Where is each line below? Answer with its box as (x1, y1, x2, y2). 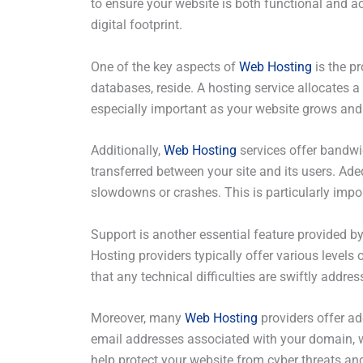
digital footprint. (91, 17, 182, 32)
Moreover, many (91, 310, 185, 327)
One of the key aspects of (91, 58, 239, 75)
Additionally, (91, 143, 164, 159)
